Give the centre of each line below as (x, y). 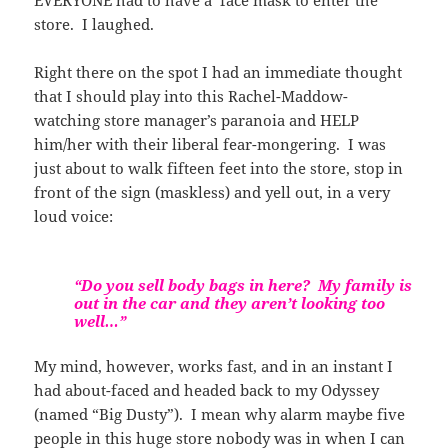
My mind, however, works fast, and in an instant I (214, 365)
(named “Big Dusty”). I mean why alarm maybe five (220, 413)
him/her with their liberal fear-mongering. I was (210, 143)
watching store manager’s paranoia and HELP (197, 119)
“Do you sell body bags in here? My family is (243, 284)
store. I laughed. (94, 23)
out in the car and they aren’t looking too (230, 302)
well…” (100, 320)
